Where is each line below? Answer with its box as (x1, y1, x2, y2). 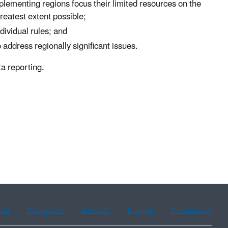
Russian (81, 201, 109, 220)
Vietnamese (169, 201, 212, 220)
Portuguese (26, 201, 65, 220)
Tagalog (126, 201, 154, 220)
